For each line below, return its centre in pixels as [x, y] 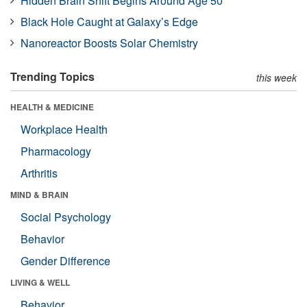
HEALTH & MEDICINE [52, 107]
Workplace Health [64, 129]
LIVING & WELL [40, 282]
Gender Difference [65, 260]
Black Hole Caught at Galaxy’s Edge [109, 21]
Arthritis [39, 173]
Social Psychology [66, 217]
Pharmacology [56, 151]
